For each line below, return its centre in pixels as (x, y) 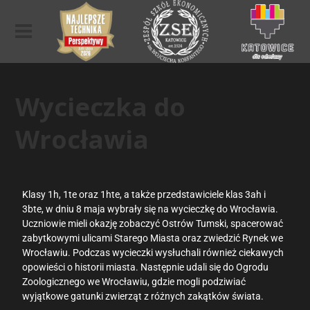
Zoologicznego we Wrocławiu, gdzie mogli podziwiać (134, 282)
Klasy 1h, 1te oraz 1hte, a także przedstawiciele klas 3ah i (144, 195)
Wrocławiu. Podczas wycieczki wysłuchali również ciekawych (153, 253)
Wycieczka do (101, 107)
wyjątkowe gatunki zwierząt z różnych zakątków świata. (143, 297)
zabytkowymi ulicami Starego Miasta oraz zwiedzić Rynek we (153, 238)
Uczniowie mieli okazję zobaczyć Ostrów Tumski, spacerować (153, 224)
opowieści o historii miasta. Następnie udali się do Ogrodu (146, 267)
